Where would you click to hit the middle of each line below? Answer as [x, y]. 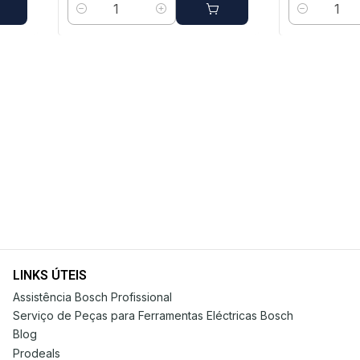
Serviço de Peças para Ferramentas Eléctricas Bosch [153, 315]
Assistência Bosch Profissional [92, 297]
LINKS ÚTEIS [50, 276]
